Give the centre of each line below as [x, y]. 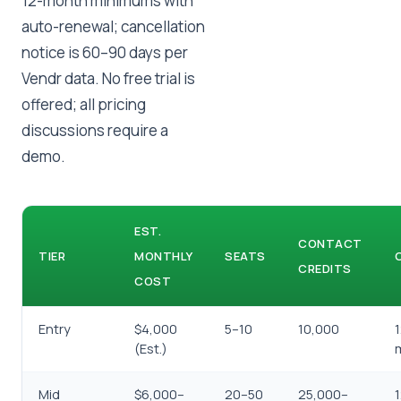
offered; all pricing [84, 104]
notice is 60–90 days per [105, 52]
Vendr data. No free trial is [108, 78]
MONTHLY [163, 256]
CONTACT [330, 243]
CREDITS [325, 269]
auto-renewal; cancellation [113, 26]
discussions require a [95, 130]
